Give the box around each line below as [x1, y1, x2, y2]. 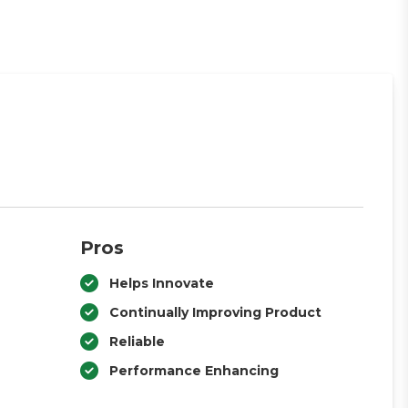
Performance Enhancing [108, 362, 279, 379]
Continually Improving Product [108, 304, 321, 321]
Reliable [108, 333, 165, 350]
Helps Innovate [108, 275, 214, 291]
